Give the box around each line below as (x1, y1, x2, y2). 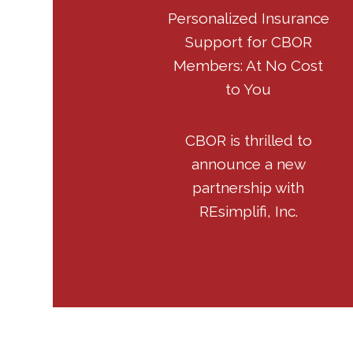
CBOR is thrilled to (184, 132, 312, 149)
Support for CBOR (184, 33, 312, 50)
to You (225, 80, 272, 98)
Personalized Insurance (167, 9, 329, 27)
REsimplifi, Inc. (199, 203, 298, 220)
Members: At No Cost (173, 57, 324, 74)
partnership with (192, 179, 305, 196)
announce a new (191, 155, 306, 173)
